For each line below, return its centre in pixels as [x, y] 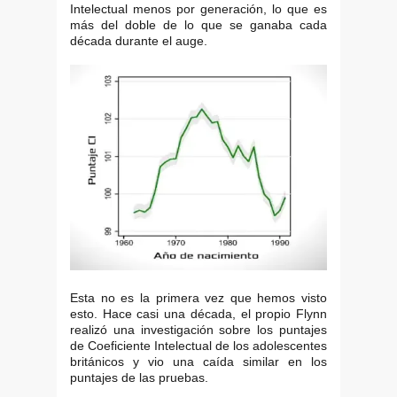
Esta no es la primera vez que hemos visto [198, 298]
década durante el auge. [139, 41]
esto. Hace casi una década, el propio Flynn [198, 314]
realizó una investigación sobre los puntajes [198, 330]
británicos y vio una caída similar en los [198, 362]
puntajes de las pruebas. [139, 378]
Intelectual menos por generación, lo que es [198, 9]
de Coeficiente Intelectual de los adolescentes [198, 346]
